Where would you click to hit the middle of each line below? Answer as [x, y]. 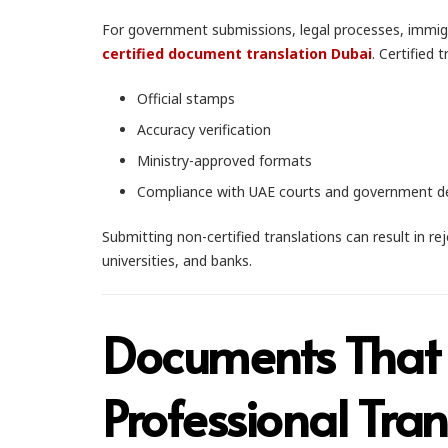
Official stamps [186, 98]
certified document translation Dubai [237, 53]
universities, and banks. [177, 260]
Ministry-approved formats [224, 160]
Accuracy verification [204, 129]
